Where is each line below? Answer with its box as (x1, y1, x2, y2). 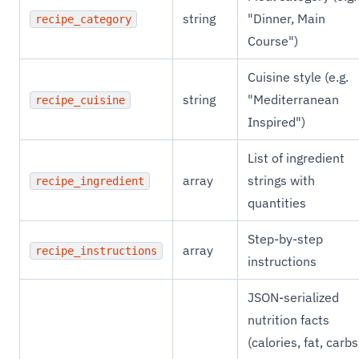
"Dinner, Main (248, 10, 325, 26)
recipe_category (35, 13, 131, 26)
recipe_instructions (35, 244, 157, 257)
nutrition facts (248, 312, 329, 328)
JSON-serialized (248, 289, 339, 305)
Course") (248, 33, 298, 49)
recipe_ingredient (35, 175, 144, 188)
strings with (248, 172, 315, 188)
